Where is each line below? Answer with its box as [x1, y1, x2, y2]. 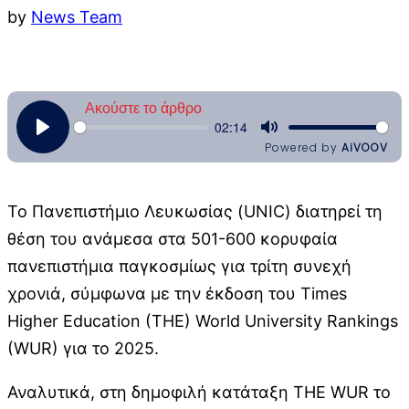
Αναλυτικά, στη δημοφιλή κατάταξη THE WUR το [7, 382, 391, 402]
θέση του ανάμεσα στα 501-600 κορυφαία [7, 228, 338, 248]
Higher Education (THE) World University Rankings [7, 310, 398, 330]
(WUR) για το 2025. [7, 338, 159, 358]
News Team [31, 6, 122, 26]
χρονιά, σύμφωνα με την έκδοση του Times [7, 283, 347, 303]
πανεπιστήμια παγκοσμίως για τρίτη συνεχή [7, 256, 351, 276]
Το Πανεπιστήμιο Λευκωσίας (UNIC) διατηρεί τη [7, 201, 383, 221]
